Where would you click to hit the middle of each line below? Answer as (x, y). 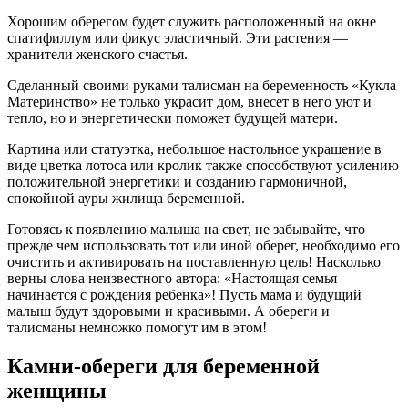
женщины (57, 391)
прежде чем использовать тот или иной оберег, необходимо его (204, 246)
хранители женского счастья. (97, 55)
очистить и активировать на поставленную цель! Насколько (194, 262)
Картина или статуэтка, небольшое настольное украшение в (194, 149)
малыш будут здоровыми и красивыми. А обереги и (168, 311)
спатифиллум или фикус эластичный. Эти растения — (178, 38)
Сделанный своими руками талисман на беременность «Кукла (202, 86)
